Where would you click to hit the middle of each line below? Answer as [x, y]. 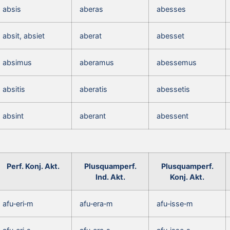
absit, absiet [24, 35]
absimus [17, 62]
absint [13, 116]
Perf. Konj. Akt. [33, 166]
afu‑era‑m [96, 203]
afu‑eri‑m [18, 203]
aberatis [93, 89]
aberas [91, 9]
